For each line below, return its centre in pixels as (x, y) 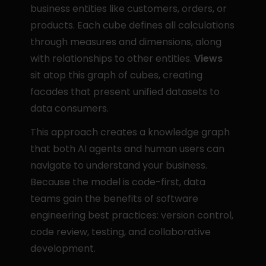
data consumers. (70, 108)
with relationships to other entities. (113, 58)
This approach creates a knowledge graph (130, 132)
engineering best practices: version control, (132, 215)
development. (63, 248)
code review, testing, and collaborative (121, 232)
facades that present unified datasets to (125, 92)
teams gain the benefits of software (115, 199)
